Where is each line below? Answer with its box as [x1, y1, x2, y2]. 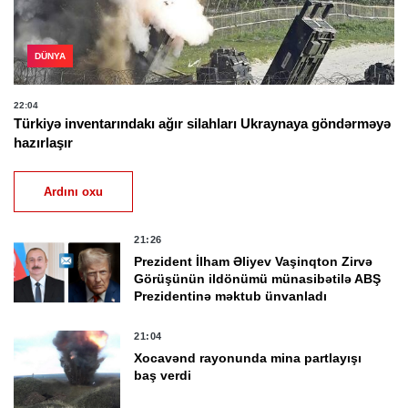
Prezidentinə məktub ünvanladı [134, 288, 328, 303]
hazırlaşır [14, 134, 73, 150]
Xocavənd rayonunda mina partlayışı [134, 350, 362, 365]
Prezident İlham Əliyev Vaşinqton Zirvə [134, 253, 373, 269]
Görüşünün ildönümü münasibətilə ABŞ [134, 270, 382, 286]
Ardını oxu [44, 184, 103, 199]
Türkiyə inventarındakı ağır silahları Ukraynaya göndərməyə [14, 115, 391, 131]
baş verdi [134, 367, 192, 382]
